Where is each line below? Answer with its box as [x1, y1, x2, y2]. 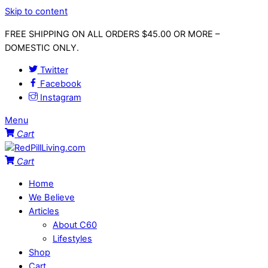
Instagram [39, 92, 81, 103]
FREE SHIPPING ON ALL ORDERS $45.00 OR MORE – [5, 28, 220, 39]
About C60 [53, 220, 97, 231]
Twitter [39, 65, 68, 76]
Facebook [39, 78, 81, 90]
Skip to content [5, 6, 68, 17]
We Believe [29, 192, 75, 203]
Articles [29, 206, 59, 217]
